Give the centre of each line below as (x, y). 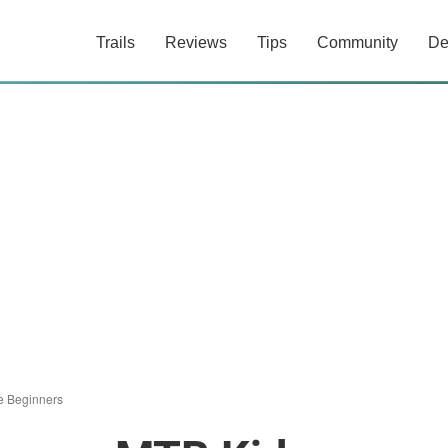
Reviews (196, 42)
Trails (115, 42)
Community (357, 42)
